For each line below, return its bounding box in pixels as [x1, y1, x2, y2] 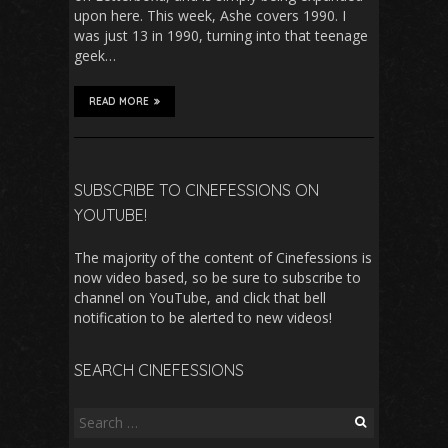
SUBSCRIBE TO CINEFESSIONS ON [74, 179, 319, 200]
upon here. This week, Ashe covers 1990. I [74, 5, 346, 25]
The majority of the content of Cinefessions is [74, 247, 372, 267]
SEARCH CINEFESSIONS [74, 359, 244, 380]
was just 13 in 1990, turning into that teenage [74, 25, 368, 45]
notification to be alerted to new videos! [74, 307, 332, 327]
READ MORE [89, 94, 149, 108]
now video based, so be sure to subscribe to [74, 267, 361, 287]
